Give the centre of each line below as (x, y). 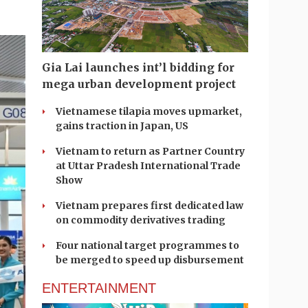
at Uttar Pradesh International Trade (148, 166)
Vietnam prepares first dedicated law (150, 206)
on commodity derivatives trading (141, 220)
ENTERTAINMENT (99, 288)
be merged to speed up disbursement (150, 260)
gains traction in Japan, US (122, 126)
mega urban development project (139, 84)
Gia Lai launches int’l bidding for (138, 67)
